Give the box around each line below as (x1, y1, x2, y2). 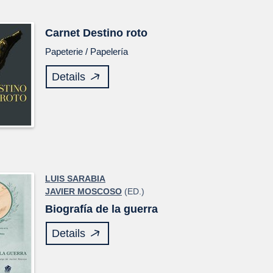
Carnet (45, 27, 83, 39)
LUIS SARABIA (45, 174, 105, 183)
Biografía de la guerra (45, 203, 158, 215)
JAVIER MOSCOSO (45, 186, 122, 196)
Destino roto (83, 27, 147, 39)
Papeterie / (45, 46, 90, 57)
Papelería (90, 46, 128, 57)
